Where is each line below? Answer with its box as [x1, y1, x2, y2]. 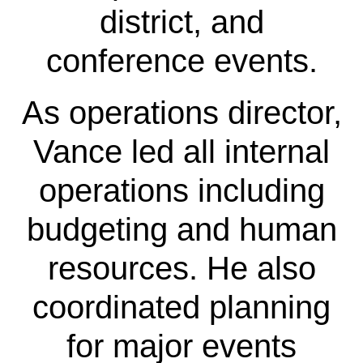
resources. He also [47, 250, 316, 286]
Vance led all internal [33, 133, 330, 169]
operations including [38, 172, 325, 208]
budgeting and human [26, 211, 337, 247]
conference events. [45, 42, 318, 79]
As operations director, [21, 94, 342, 130]
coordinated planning [32, 288, 331, 325]
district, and [99, 3, 264, 40]
